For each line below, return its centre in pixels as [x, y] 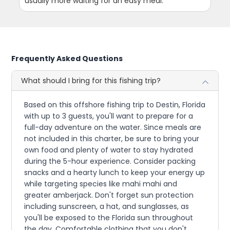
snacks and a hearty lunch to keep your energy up [115, 172]
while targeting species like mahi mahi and [101, 184]
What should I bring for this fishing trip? [91, 81]
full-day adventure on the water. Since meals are [113, 127]
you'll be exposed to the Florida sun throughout [109, 218]
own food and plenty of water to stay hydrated [109, 150]
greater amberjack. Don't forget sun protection [109, 195]
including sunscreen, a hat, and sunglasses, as [107, 206]
